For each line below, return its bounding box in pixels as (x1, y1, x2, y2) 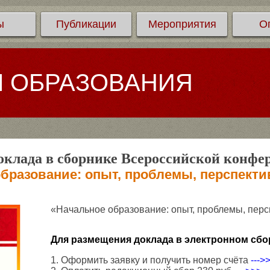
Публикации (56, 18, 116, 30)
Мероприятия (148, 18, 216, 30)
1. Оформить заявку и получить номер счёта (51, 255, 251, 265)
